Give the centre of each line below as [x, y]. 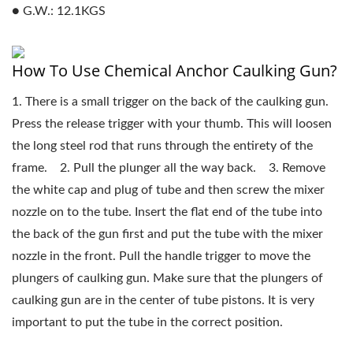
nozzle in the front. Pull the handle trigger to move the [161, 256]
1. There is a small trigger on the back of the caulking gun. [170, 102]
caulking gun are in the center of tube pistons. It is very [163, 300]
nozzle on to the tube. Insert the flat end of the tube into [167, 212]
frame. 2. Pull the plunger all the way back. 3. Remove [169, 168]
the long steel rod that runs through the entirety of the [162, 146]
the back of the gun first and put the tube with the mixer [167, 234]
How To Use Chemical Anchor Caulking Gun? [175, 71]
